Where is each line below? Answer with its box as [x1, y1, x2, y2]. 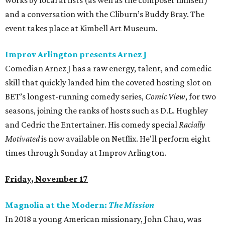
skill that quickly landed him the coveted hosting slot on [5, 77, 211, 88]
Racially [179, 120, 205, 130]
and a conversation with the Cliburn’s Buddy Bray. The [5, 9, 204, 20]
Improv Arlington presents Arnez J [5, 49, 147, 60]
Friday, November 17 [5, 174, 88, 184]
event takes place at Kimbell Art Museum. [5, 23, 158, 34]
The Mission [108, 200, 154, 210]
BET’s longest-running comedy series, [5, 91, 145, 102]
